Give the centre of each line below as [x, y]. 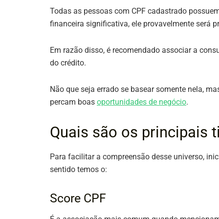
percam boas [73, 102]
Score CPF [78, 198]
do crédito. [69, 63]
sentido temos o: [78, 170]
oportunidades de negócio [142, 102]
